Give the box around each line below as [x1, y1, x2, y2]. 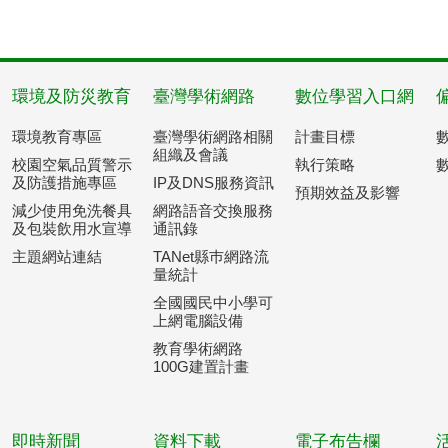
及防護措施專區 [11, 174, 117, 191]
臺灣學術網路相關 [153, 128, 274, 145]
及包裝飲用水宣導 [11, 220, 132, 237]
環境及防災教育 [11, 87, 131, 106]
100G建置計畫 [153, 358, 250, 375]
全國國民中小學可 [153, 294, 274, 311]
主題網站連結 [11, 248, 102, 265]
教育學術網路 [153, 340, 244, 357]
